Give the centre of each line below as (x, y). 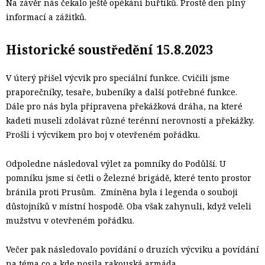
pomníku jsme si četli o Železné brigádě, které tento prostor (129, 177)
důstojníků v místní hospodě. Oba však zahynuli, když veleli (129, 206)
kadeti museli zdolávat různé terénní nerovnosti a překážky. (131, 120)
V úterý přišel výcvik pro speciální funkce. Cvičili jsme (118, 77)
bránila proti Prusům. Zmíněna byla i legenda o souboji (122, 192)
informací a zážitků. (46, 17)
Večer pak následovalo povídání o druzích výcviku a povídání (132, 249)
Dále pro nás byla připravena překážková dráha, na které (124, 106)
